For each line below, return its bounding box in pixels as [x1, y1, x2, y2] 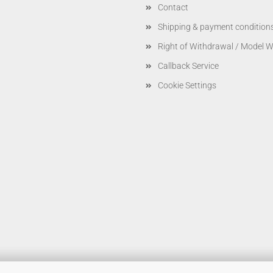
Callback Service [158, 61, 219, 71]
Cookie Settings [158, 80, 216, 90]
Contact [158, 2, 188, 12]
